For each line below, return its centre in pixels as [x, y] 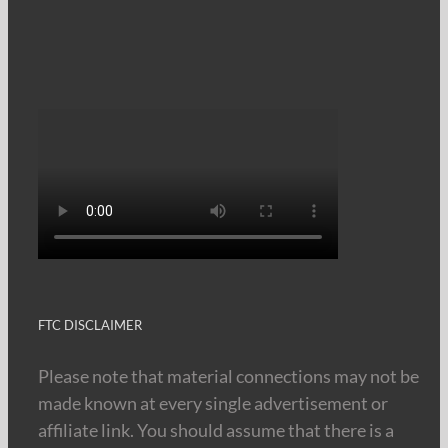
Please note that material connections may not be [228, 375]
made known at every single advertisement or [213, 402]
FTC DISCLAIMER [90, 324]
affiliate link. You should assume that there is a [216, 429]
